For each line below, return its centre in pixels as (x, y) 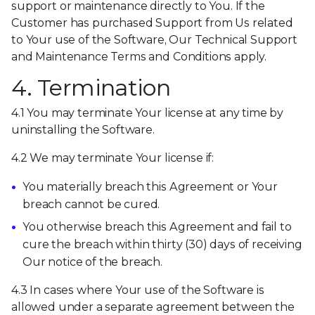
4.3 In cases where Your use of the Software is (138, 290)
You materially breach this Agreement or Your (150, 187)
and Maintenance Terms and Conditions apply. (139, 57)
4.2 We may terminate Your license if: (113, 158)
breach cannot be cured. (91, 204)
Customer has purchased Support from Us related (152, 23)
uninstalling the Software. (83, 130)
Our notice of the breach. (92, 262)
